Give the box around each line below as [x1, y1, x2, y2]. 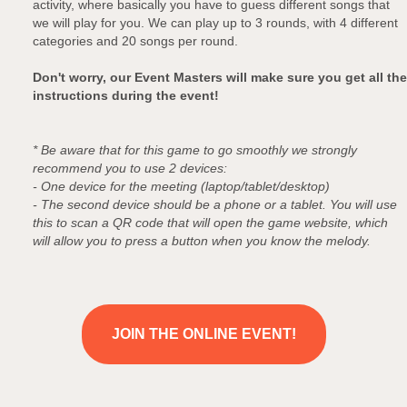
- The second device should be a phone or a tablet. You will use [33, 197, 397, 212]
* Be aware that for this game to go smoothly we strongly [33, 143, 357, 157]
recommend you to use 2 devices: [33, 161, 227, 175]
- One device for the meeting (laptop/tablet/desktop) [33, 179, 330, 194]
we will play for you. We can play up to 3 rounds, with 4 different [33, 15, 398, 30]
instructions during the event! [33, 88, 219, 103]
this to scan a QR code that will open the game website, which [33, 215, 388, 230]
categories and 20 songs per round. [33, 34, 238, 48]
